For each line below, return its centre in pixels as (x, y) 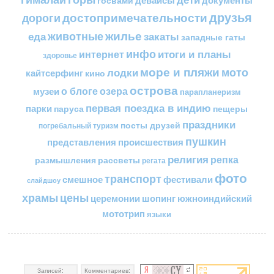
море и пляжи (180, 72)
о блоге (80, 91)
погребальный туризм (79, 126)
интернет (102, 54)
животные (76, 36)
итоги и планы (194, 54)
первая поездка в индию (149, 108)
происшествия (151, 142)
